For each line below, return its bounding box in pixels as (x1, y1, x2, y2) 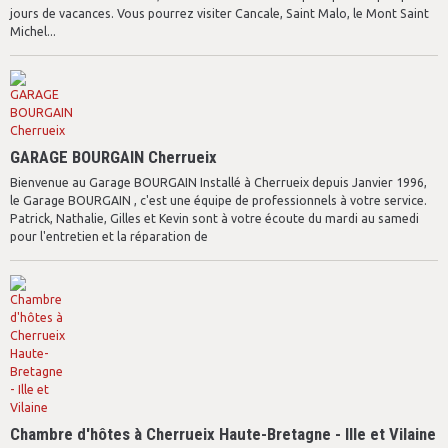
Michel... (10, 25, 56, 38)
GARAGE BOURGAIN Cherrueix (10, 147, 217, 167)
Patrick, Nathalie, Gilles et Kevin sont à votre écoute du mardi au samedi (10, 212, 419, 225)
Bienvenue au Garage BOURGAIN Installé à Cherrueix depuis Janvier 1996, (10, 176, 427, 189)
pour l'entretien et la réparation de (10, 230, 208, 243)
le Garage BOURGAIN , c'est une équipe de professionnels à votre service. (10, 194, 427, 207)
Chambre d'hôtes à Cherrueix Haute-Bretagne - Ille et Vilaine (10, 424, 436, 444)
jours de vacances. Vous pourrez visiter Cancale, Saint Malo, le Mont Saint (10, 7, 429, 20)
